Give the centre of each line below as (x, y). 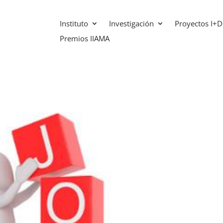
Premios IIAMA (84, 38)
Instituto (74, 23)
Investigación (131, 23)
